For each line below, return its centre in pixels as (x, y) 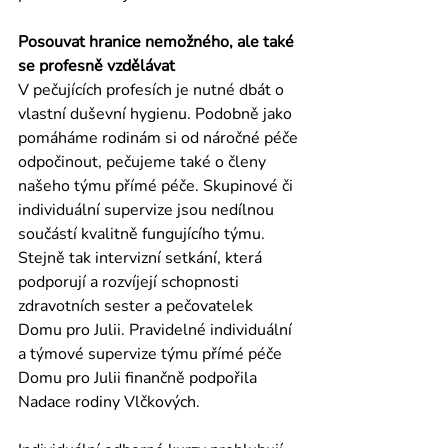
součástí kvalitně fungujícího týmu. (143, 233)
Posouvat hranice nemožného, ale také (158, 41)
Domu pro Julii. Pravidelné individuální (157, 329)
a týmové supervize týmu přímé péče (152, 353)
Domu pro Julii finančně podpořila (139, 377)
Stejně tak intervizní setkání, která (142, 257)
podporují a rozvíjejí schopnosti (130, 281)
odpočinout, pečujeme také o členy (144, 161)
